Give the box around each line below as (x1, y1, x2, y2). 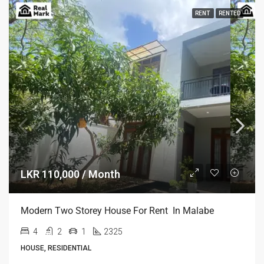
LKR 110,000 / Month (21, 168, 120, 180)
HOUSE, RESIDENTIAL (21, 244, 91, 252)
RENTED (219, 10, 240, 16)
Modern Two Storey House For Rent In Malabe (21, 205, 214, 216)
